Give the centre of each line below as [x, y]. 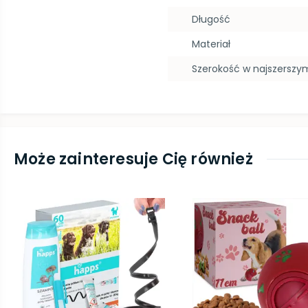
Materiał [211, 44]
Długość [211, 19]
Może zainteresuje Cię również [133, 159]
